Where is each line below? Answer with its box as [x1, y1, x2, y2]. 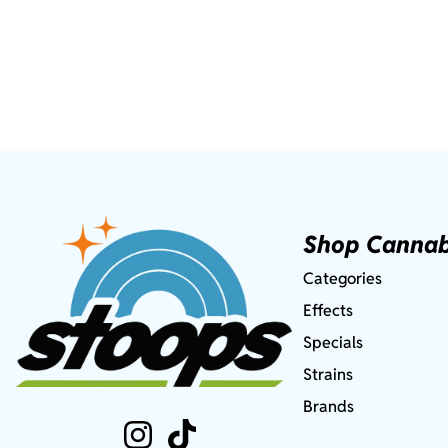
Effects [303, 300, 354, 322]
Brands [303, 396, 355, 418]
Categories [303, 268, 383, 290]
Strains [303, 364, 354, 386]
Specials [303, 332, 364, 354]
